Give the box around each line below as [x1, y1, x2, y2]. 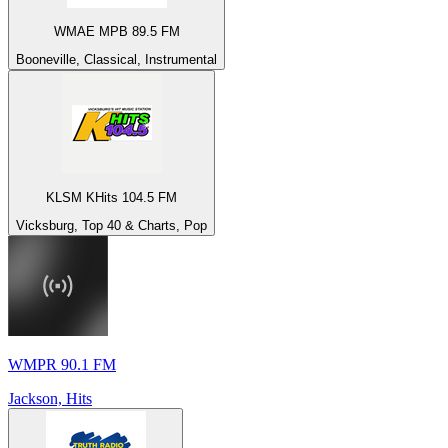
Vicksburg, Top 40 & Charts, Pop [16, 218, 207, 234]
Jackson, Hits [8, 390, 92, 408]
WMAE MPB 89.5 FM [53, 24, 180, 40]
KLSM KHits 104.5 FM [46, 189, 177, 205]
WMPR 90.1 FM [8, 356, 116, 374]
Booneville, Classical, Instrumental [16, 52, 217, 68]
